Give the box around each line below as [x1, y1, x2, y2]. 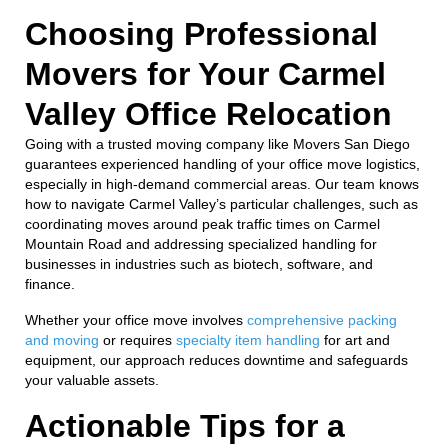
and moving [25, 331, 99, 348]
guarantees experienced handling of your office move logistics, [25, 155, 420, 172]
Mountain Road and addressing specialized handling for [25, 235, 377, 252]
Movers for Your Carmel [25, 55, 386, 92]
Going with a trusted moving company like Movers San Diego [25, 135, 410, 152]
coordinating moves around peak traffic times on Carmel [25, 215, 380, 232]
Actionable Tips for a [25, 407, 345, 444]
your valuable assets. [25, 371, 159, 388]
